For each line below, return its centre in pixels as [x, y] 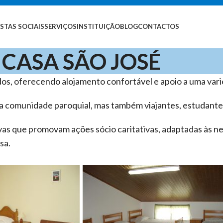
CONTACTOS [159, 26]
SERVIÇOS [61, 26]
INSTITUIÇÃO [99, 26]
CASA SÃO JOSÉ [81, 61]
